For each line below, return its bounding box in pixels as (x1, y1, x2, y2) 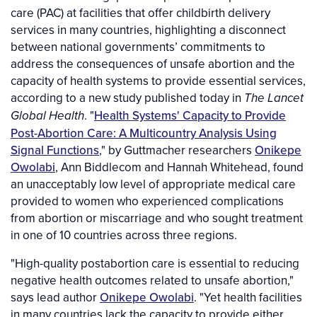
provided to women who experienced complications (11, 192, 284, 210)
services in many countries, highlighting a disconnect (11, 21, 286, 39)
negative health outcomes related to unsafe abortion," (11, 272, 294, 289)
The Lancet (244, 91, 304, 106)
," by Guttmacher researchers (99, 142, 255, 159)
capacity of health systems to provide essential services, (11, 72, 306, 90)
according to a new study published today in (11, 89, 244, 107)
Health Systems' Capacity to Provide (94, 107, 286, 125)
